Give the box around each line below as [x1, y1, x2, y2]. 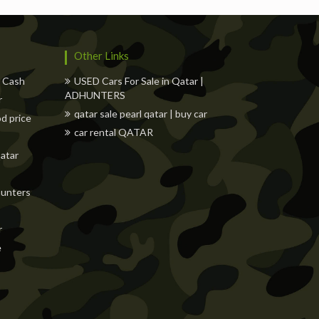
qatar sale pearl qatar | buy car [74, 108, 207, 120]
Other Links [74, 49, 129, 62]
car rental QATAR [74, 126, 153, 138]
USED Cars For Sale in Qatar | [74, 75, 204, 87]
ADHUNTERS [65, 89, 125, 101]
